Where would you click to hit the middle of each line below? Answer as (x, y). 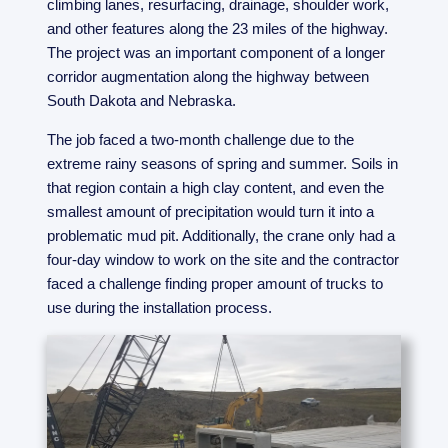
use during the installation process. (160, 307)
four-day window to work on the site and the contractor (223, 259)
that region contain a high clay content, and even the (216, 187)
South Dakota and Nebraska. (142, 100)
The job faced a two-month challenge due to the (201, 139)
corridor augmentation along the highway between (208, 76)
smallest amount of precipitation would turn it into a (211, 211)
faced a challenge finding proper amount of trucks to (215, 283)
